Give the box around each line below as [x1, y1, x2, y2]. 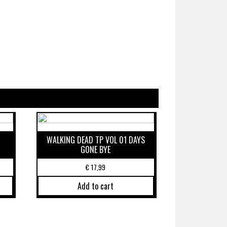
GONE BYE [81, 143, 111, 156]
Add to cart [78, 179, 114, 192]
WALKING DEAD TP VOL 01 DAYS [46, 134, 145, 146]
